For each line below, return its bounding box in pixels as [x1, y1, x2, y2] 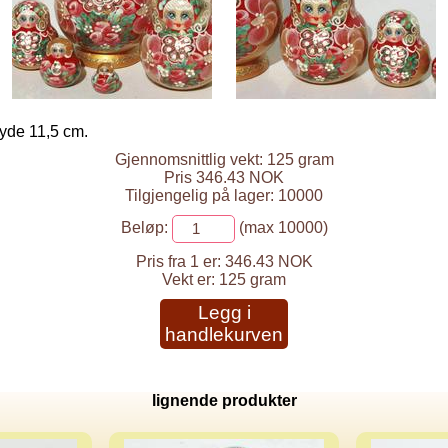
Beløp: [120, 219, 168, 237]
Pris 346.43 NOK [164, 169, 284, 186]
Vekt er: [162, 271, 219, 288]
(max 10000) [234, 219, 328, 237]
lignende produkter [151, 392, 297, 409]
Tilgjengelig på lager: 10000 [125, 187, 323, 204]
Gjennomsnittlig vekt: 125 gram [114, 151, 334, 168]
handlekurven [165, 324, 283, 345]
